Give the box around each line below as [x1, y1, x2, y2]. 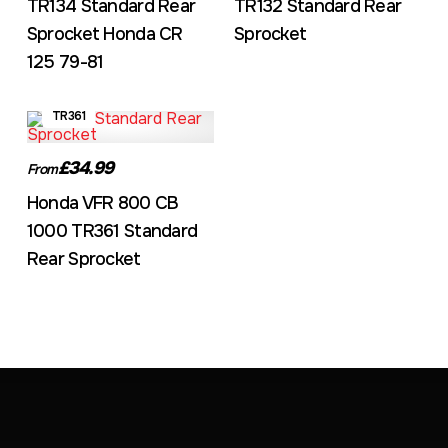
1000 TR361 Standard [26, 220, 198, 242]
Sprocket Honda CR [26, 23, 183, 45]
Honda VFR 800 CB [26, 192, 179, 214]
